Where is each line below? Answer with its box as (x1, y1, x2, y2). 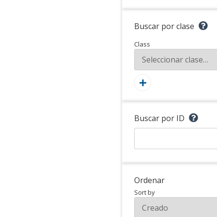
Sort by (134, 188, 155, 197)
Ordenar (134, 175, 165, 186)
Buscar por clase (134, 21, 194, 31)
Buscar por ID (134, 113, 185, 124)
